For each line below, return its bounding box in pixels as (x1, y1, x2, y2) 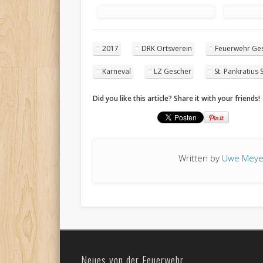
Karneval (102, 66, 131, 77)
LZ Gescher (154, 66, 192, 77)
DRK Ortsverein (141, 43, 193, 54)
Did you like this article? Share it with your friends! (93, 93, 261, 104)
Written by (178, 152, 222, 164)
